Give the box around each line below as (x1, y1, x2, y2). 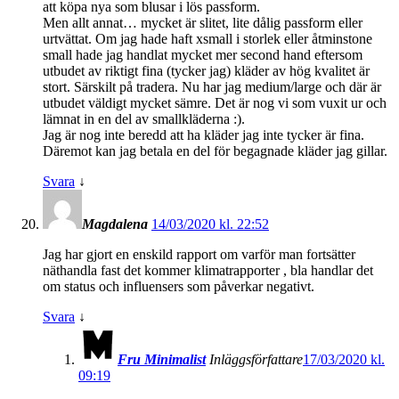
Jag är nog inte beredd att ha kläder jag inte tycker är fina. (43, 126, 364, 142)
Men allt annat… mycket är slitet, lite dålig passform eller (43, 14, 362, 30)
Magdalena (82, 216, 148, 232)
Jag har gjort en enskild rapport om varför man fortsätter (43, 246, 355, 262)
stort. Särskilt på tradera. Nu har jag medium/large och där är (43, 78, 381, 94)
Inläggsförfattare (209, 351, 303, 367)
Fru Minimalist (118, 351, 206, 367)
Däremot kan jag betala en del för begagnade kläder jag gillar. (43, 142, 387, 159)
